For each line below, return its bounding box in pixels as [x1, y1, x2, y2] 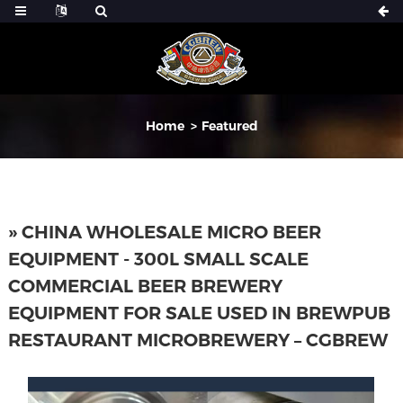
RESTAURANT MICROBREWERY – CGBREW [7, 329, 388, 351]
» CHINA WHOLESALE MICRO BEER [7, 221, 321, 243]
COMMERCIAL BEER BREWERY [7, 275, 282, 297]
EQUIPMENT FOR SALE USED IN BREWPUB [7, 302, 390, 324]
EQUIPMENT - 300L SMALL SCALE [7, 248, 309, 270]
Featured [201, 118, 258, 134]
